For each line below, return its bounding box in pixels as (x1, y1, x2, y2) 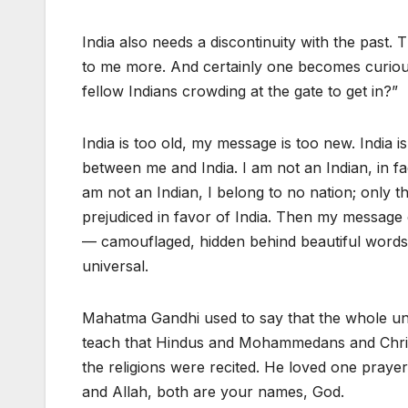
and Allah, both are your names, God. (82, 382, 344, 402)
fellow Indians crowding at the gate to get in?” (82, 82, 398, 101)
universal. (82, 257, 148, 276)
